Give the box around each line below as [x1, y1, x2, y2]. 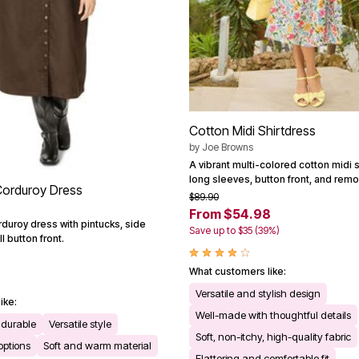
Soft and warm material [43, 339, 151, 353]
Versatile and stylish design [196, 287, 321, 300]
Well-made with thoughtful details [196, 309, 351, 321]
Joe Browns [202, 141, 253, 153]
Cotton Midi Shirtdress [189, 123, 316, 139]
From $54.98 [189, 206, 271, 222]
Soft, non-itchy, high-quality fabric [196, 330, 351, 343]
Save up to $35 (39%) [189, 224, 280, 236]
